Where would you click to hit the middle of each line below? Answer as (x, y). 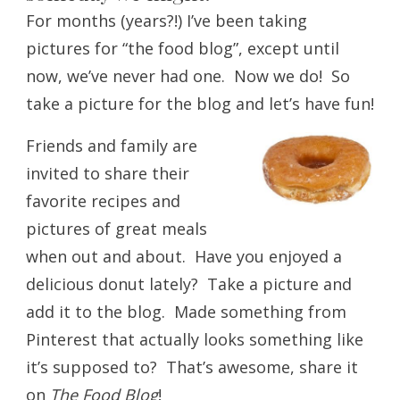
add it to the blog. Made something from (186, 311)
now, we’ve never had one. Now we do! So (188, 75)
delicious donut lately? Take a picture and (189, 283)
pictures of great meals (117, 228)
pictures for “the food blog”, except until (183, 48)
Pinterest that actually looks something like (195, 339)
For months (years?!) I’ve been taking (167, 20)
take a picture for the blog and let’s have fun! (200, 103)
